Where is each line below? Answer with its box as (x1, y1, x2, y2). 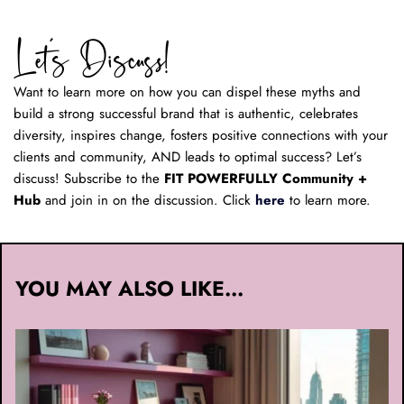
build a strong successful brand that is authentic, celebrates (14, 103, 358, 124)
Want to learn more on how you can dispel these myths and (14, 81, 361, 102)
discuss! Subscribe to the (14, 168, 164, 188)
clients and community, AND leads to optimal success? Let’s (14, 146, 362, 167)
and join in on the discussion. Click (41, 189, 255, 210)
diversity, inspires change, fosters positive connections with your (14, 124, 388, 145)
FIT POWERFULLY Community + (164, 168, 367, 188)
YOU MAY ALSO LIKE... (15, 272, 243, 304)
